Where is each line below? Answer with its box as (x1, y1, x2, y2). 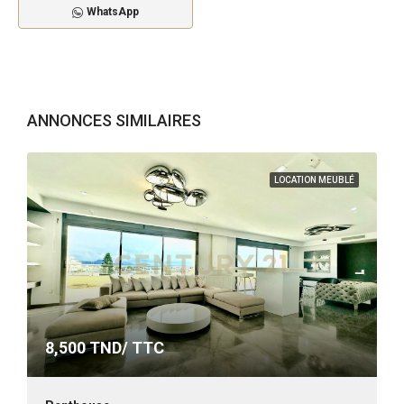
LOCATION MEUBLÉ (274, 175, 354, 186)
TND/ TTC (86, 337, 164, 357)
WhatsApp (87, 5, 139, 19)
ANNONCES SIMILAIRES (27, 111, 201, 131)
